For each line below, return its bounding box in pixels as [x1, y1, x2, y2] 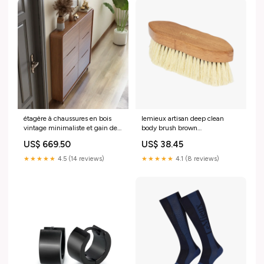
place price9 [24, 133, 61, 142]
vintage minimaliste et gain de [24, 124, 117, 133]
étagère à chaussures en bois [24, 114, 111, 123]
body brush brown [141, 124, 197, 133]
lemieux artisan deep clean [141, 114, 224, 123]
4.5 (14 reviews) [56, 155, 104, 163]
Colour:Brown [141, 133, 184, 142]
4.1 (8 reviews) [174, 155, 219, 163]
